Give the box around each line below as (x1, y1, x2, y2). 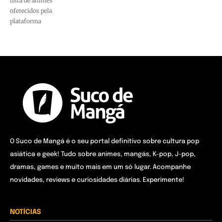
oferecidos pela (10, 7, 52, 15)
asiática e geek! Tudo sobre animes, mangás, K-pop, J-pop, (10, 151, 196, 158)
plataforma (10, 17, 41, 25)
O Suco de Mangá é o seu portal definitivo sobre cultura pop (10, 138, 199, 145)
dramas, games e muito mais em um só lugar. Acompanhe (10, 164, 191, 171)
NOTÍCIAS (10, 209, 41, 216)
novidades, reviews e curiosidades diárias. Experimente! (10, 177, 184, 184)
